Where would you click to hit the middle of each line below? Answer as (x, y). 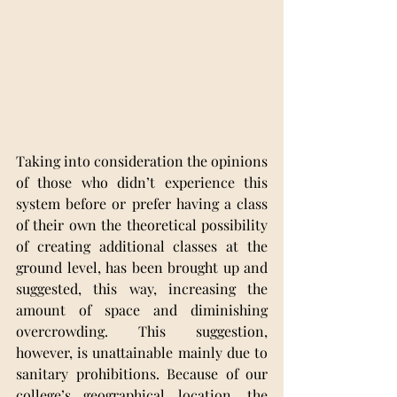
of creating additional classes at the (142, 246)
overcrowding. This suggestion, (142, 331)
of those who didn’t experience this (142, 183)
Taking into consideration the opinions (142, 161)
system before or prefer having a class (142, 204)
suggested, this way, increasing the (142, 289)
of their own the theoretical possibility (142, 225)
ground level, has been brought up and (142, 268)
